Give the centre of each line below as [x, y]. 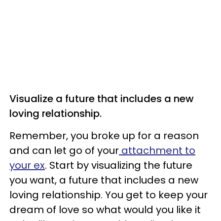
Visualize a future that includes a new [102, 99]
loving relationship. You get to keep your [109, 195]
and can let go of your [64, 151]
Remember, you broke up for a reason [104, 136]
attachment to [157, 151]
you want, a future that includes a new [104, 180]
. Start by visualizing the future [119, 166]
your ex [27, 166]
